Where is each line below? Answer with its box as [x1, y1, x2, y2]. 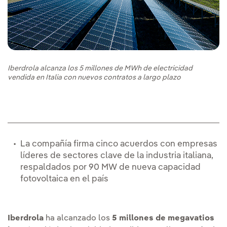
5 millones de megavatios [112, 214, 214, 223]
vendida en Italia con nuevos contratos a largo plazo [8, 74, 181, 82]
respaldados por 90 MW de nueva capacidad [20, 163, 201, 172]
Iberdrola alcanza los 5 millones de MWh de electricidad [8, 65, 193, 72]
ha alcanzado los [46, 214, 112, 223]
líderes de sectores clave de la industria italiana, [20, 152, 213, 161]
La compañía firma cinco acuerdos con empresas [20, 140, 217, 149]
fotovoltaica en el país [20, 175, 108, 184]
